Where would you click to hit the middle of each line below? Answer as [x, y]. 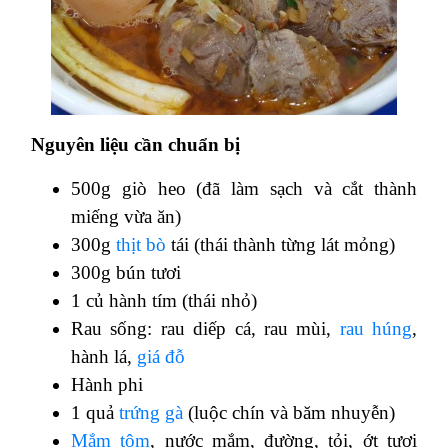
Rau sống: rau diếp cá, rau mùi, [205, 328]
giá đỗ [158, 356]
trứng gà [148, 412]
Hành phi [107, 384]
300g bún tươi [126, 272]
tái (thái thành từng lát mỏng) [280, 244]
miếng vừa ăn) [126, 216]
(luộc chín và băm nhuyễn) [289, 412]
